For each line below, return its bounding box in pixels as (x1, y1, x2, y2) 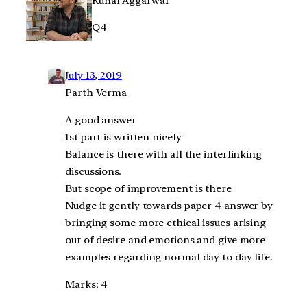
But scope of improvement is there (65, 182, 232, 195)
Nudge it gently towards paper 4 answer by (65, 199, 273, 212)
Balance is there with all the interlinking (65, 147, 262, 160)
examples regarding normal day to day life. (65, 250, 273, 263)
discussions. (65, 164, 121, 177)
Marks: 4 (65, 278, 108, 291)
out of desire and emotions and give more (65, 233, 266, 246)
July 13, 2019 (65, 69, 122, 82)
